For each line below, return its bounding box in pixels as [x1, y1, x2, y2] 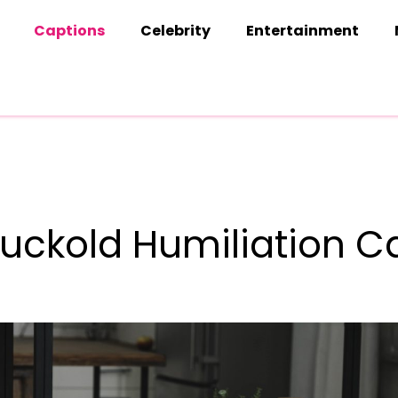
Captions [33, 20, 105, 41]
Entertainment [245, 20, 359, 41]
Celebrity [139, 20, 211, 41]
